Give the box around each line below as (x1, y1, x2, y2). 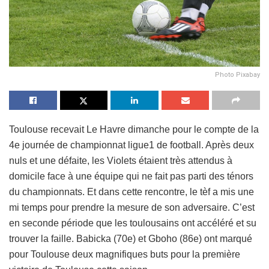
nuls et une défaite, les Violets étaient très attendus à (9, 155, 232, 166)
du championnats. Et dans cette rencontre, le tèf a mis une (9, 186, 254, 197)
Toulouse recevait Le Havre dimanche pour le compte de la (9, 124, 259, 134)
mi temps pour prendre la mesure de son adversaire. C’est (9, 202, 255, 213)
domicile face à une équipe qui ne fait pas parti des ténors (9, 171, 253, 181)
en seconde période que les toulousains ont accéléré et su (9, 217, 256, 228)
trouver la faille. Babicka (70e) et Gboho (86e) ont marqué (9, 233, 252, 244)
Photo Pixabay (215, 70, 260, 79)
